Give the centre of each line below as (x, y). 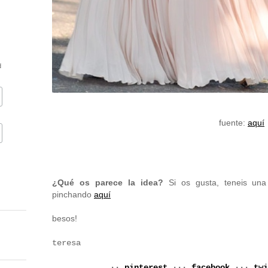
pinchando (73, 195)
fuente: (233, 123)
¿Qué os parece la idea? (108, 183)
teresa (66, 243)
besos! (65, 219)
